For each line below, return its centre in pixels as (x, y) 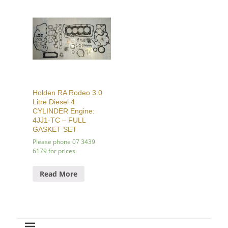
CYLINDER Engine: (64, 111)
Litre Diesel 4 (54, 102)
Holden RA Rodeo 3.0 (67, 93)
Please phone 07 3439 (64, 142)
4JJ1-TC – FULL (59, 120)
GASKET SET (55, 130)
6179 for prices (54, 151)
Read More (59, 174)
